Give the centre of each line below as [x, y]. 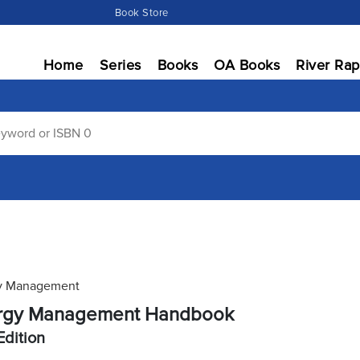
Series [120, 65]
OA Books [247, 65]
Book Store [141, 13]
